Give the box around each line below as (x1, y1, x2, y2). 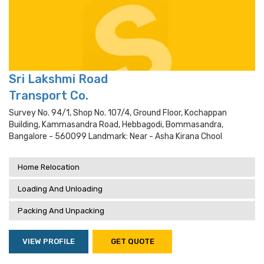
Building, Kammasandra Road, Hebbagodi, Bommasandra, (9, 120, 223, 130)
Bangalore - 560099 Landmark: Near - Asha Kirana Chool (9, 131, 222, 141)
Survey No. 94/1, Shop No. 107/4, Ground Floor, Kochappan (9, 108, 227, 118)
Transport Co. (9, 88, 88, 103)
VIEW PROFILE (22, 237, 75, 246)
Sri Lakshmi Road (9, 72, 108, 86)
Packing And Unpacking (18, 206, 104, 215)
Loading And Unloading (18, 184, 103, 193)
